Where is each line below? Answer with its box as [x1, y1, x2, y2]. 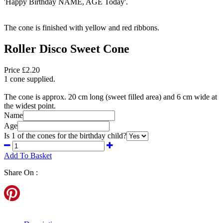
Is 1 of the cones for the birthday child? [4, 131, 126, 140]
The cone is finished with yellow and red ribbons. [4, 23, 159, 32]
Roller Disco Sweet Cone [4, 42, 129, 55]
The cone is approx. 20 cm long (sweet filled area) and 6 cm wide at [4, 92, 217, 101]
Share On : [4, 168, 38, 177]
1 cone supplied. [4, 74, 55, 83]
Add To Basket [4, 151, 52, 160]
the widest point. [4, 101, 56, 110]
